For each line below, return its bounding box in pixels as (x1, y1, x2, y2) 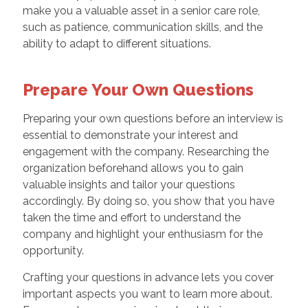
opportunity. (22, 244, 84, 258)
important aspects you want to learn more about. (22, 287, 272, 301)
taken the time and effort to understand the (22, 211, 241, 225)
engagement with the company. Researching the (22, 145, 269, 159)
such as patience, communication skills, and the (22, 21, 263, 34)
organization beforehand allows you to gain (22, 162, 243, 175)
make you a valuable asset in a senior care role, (22, 4, 260, 18)
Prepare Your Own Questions (22, 80, 254, 100)
